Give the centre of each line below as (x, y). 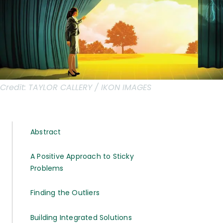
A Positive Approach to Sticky (82, 157)
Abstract (46, 132)
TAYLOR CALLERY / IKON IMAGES (90, 88)
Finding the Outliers (65, 193)
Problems (47, 168)
